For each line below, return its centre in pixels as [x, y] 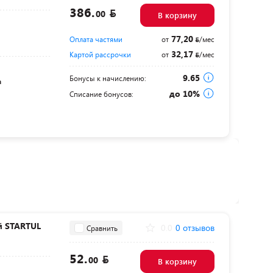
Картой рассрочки [100, 54]
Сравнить [102, 228]
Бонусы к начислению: [108, 78]
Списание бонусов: [101, 94]
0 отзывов [195, 228]
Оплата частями [96, 39]
